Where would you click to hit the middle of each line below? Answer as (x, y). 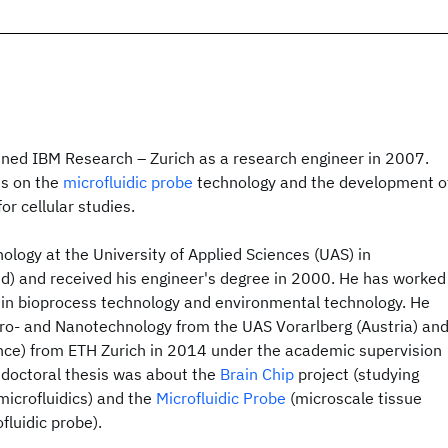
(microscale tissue (354, 398)
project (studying (356, 374)
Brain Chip (257, 374)
